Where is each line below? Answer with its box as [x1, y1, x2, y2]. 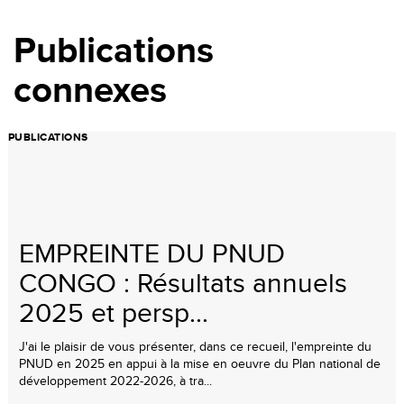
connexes [14, 62, 167, 116]
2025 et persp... [19, 292, 208, 331]
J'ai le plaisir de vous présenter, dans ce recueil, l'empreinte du [19, 336, 372, 355]
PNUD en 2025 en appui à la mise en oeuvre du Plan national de [19, 353, 381, 372]
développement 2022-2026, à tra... [19, 371, 212, 390]
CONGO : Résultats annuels [19, 262, 347, 301]
